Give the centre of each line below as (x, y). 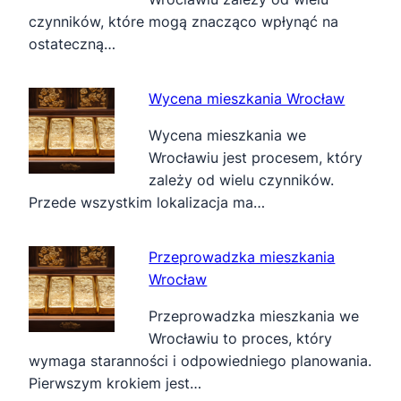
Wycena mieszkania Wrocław (247, 98)
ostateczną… (72, 43)
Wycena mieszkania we (228, 135)
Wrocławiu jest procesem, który (256, 157)
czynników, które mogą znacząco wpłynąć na (183, 21)
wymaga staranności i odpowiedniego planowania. (200, 360)
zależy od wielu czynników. (242, 179)
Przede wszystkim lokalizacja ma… (147, 202)
